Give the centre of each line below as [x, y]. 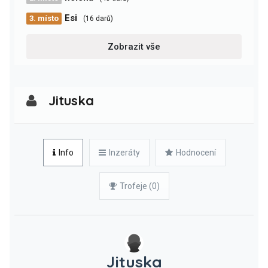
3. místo [44, 18]
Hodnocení [196, 153]
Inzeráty [124, 153]
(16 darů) [98, 19]
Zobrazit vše [134, 47]
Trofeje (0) [139, 186]
